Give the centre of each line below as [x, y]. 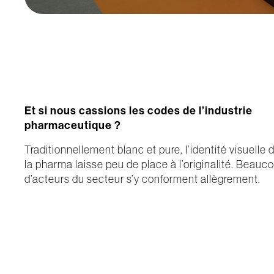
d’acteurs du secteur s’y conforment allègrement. [143, 179]
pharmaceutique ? [73, 125]
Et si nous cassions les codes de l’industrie [139, 110]
